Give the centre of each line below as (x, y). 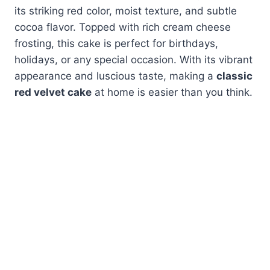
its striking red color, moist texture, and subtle (126, 11)
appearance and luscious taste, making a (115, 76)
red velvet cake (53, 93)
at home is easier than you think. (172, 93)
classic (234, 76)
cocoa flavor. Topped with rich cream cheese (123, 27)
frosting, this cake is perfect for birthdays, (116, 44)
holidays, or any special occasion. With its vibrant (133, 60)
